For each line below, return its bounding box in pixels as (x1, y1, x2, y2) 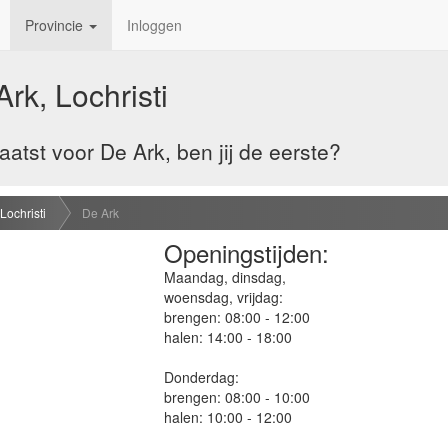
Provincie (25, 15, 87, 35)
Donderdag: (164, 366, 240, 387)
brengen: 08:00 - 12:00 (164, 306, 311, 327)
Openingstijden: (164, 234, 330, 270)
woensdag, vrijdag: (164, 286, 284, 307)
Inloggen (127, 15, 182, 35)
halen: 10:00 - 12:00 (164, 406, 293, 427)
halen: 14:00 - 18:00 (164, 326, 293, 347)
